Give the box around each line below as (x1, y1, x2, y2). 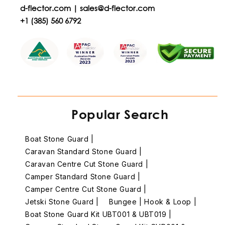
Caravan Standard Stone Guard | (25, 147, 142, 156)
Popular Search (71, 107, 169, 122)
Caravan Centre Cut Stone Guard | (25, 160, 149, 169)
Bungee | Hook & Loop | (109, 197, 197, 206)
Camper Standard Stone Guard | (25, 172, 141, 181)
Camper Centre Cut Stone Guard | (25, 185, 147, 194)
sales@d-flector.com (80, 3, 155, 14)
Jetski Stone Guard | (25, 197, 99, 206)
